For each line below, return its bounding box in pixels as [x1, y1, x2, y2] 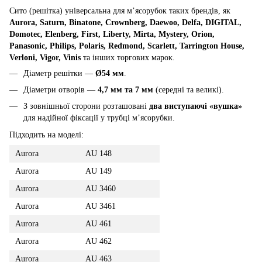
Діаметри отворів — [23, 85, 98, 94]
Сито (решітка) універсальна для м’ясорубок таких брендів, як [9, 6, 230, 15]
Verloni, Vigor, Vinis [9, 53, 81, 62]
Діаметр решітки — [23, 68, 95, 78]
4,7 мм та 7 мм [98, 85, 153, 94]
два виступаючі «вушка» [149, 102, 242, 111]
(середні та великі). [153, 85, 224, 94]
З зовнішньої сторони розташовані [23, 102, 149, 111]
